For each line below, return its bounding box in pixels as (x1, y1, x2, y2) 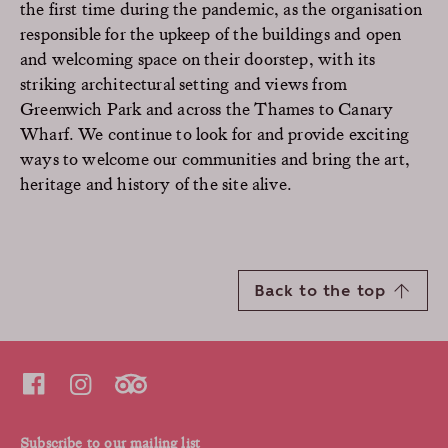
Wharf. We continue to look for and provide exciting (20, 122, 410, 144)
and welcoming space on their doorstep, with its (20, 47, 376, 69)
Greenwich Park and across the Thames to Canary (20, 97, 394, 119)
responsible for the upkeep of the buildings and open (20, 22, 402, 44)
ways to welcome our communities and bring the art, (20, 147, 410, 169)
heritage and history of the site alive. (20, 172, 297, 194)
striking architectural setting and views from (20, 72, 348, 94)
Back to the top (253, 281, 385, 300)
